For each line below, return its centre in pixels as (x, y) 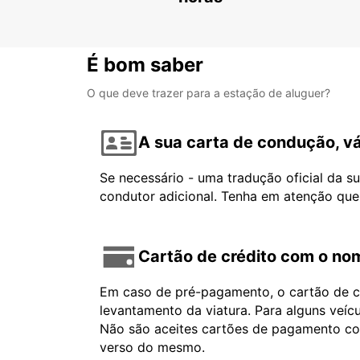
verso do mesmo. (152, 347)
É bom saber (145, 64)
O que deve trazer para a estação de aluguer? (209, 92)
